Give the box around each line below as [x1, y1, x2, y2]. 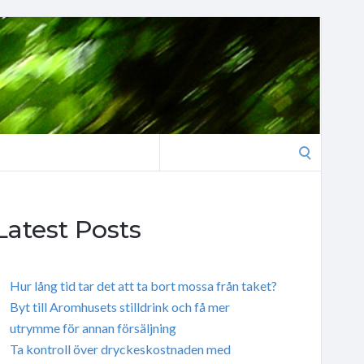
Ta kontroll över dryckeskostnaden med [9, 340, 231, 357]
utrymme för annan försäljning [9, 319, 176, 336]
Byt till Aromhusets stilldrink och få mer [9, 298, 230, 314]
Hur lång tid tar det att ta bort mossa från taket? [9, 277, 277, 293]
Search [158, 136, 196, 151]
